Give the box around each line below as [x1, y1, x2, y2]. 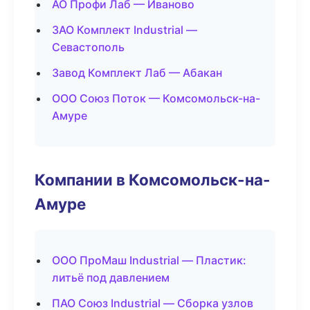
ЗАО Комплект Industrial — [52, 23, 197, 37]
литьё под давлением [52, 271, 170, 284]
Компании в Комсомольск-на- [35, 170, 271, 189]
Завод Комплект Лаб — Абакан [52, 66, 222, 80]
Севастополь [52, 40, 125, 54]
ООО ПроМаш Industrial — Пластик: [52, 253, 246, 267]
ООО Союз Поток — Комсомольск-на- [52, 91, 260, 105]
